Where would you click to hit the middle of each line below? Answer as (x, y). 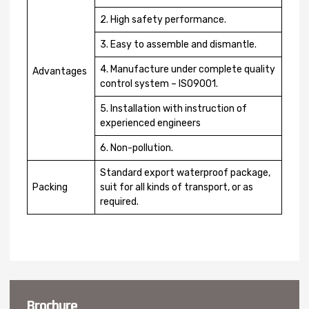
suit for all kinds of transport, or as (177, 187)
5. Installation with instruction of (173, 109)
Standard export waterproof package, (185, 173)
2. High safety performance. (163, 20)
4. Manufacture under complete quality (188, 69)
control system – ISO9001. (159, 84)
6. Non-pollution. (137, 148)
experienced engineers (150, 123)
